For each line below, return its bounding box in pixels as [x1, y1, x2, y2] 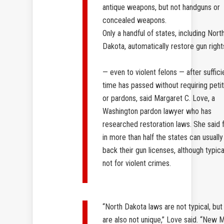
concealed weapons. [102, 15, 166, 25]
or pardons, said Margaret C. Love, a [102, 93, 215, 103]
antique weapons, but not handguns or [102, 2, 220, 12]
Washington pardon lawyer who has [102, 106, 211, 116]
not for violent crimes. [102, 158, 171, 168]
